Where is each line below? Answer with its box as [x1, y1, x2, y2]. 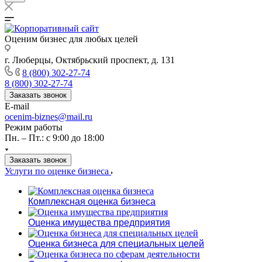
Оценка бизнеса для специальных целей [28, 239, 204, 249]
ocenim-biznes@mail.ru [5, 112, 92, 122]
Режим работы [5, 122, 63, 132]
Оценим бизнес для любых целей [5, 34, 138, 44]
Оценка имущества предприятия [28, 218, 170, 227]
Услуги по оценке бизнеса [5, 166, 111, 176]
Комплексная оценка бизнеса [28, 196, 156, 206]
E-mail [5, 101, 29, 111]
